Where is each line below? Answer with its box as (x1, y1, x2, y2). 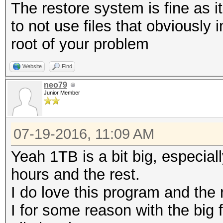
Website (22, 63, 42, 69)
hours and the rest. (11, 166, 140, 183)
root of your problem (11, 35, 149, 53)
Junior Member (44, 90, 80, 96)
